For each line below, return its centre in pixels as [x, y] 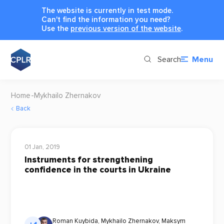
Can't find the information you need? [106, 19]
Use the [56, 28]
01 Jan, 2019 [42, 147]
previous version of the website [126, 28]
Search [169, 60]
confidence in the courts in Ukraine [97, 170]
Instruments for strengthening [88, 160]
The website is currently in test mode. [107, 10]
